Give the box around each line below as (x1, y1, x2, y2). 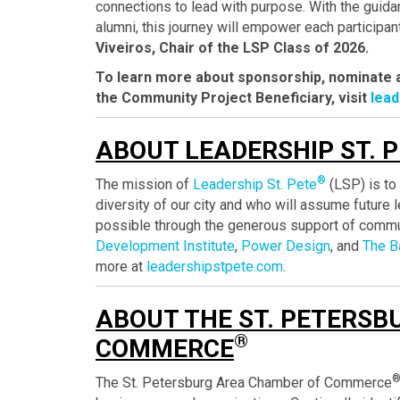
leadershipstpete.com (146, 257, 283, 275)
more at (96, 257, 146, 275)
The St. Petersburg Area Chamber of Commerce (96, 373, 392, 391)
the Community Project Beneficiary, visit (96, 88, 371, 106)
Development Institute (96, 237, 235, 254)
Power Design (241, 237, 330, 254)
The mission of (96, 175, 193, 193)
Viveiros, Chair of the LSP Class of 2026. (96, 38, 369, 56)
